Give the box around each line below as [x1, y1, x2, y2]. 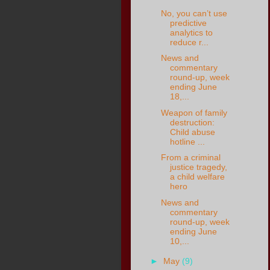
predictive [170, 17, 207, 28]
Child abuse [170, 127, 216, 137]
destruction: [170, 117, 215, 127]
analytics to [170, 27, 213, 37]
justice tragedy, [170, 162, 228, 172]
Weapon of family [161, 107, 228, 118]
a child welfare [170, 172, 225, 182]
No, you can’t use [161, 8, 228, 18]
